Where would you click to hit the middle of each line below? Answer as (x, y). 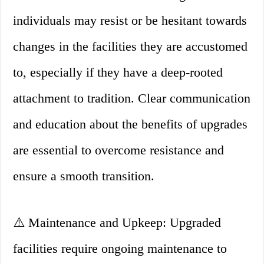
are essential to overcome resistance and (119, 150)
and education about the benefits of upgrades (131, 124)
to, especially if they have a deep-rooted (118, 72)
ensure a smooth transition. (84, 176)
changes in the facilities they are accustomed (131, 47)
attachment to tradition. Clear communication (132, 98)
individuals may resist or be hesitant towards (130, 21)
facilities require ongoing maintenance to (120, 249)
